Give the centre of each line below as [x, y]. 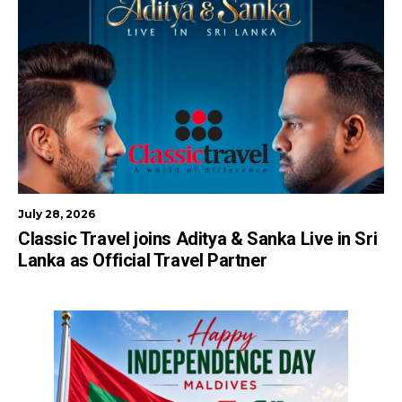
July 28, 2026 [57, 214]
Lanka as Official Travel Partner [143, 260]
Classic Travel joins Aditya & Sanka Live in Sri [198, 238]
